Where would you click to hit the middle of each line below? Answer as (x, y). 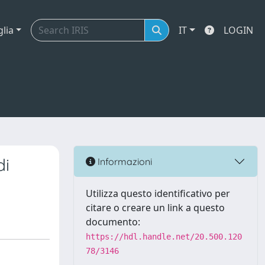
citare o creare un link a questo (155, 208)
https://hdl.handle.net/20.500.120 (164, 237)
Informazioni (124, 161)
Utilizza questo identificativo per (158, 193)
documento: (113, 222)
